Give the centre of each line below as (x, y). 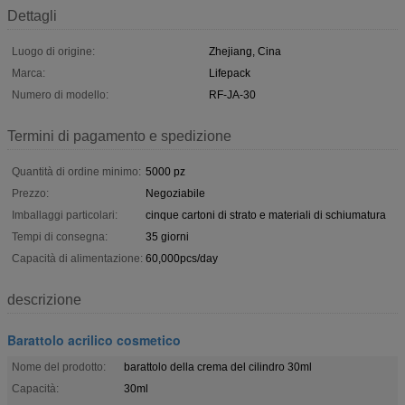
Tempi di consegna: (60, 236)
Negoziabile (175, 193)
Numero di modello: (60, 94)
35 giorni (167, 236)
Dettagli (32, 15)
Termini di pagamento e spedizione (119, 136)
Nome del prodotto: (59, 367)
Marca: (28, 73)
